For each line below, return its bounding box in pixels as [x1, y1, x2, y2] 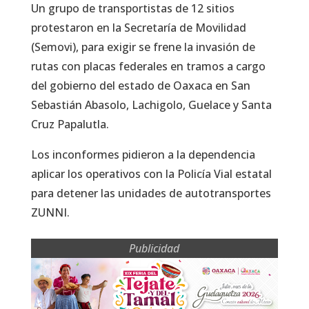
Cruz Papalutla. [30, 116, 109, 132]
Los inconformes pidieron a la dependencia [30, 146, 255, 162]
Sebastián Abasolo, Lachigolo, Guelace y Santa [30, 97, 272, 112]
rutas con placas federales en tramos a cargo [30, 58, 266, 74]
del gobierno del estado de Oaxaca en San [30, 77, 250, 93]
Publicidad [129, 240, 180, 256]
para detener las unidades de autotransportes [30, 185, 271, 201]
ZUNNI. [30, 204, 70, 220]
